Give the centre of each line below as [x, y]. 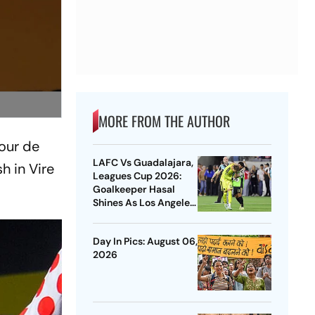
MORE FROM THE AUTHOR [164, 121]
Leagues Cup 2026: [137, 176]
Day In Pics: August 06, [145, 242]
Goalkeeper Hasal [134, 189]
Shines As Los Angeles [143, 203]
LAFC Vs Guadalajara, [143, 163]
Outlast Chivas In [132, 216]
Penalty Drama [127, 230]
